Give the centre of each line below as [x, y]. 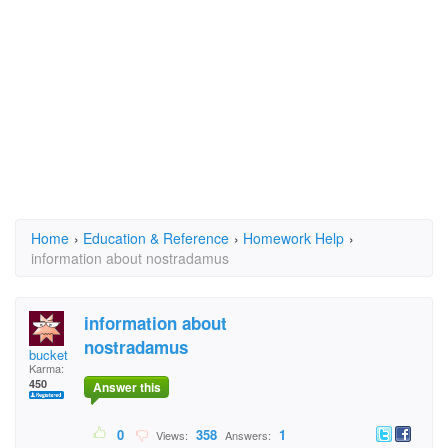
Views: [170, 435]
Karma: [46, 368]
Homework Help [293, 238]
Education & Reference [156, 238]
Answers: [248, 435]
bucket [48, 354]
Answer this [126, 387]
